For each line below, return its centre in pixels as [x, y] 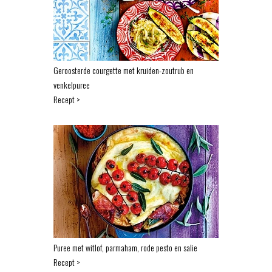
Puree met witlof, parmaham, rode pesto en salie [125, 247]
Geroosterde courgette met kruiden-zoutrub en [124, 70]
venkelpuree [72, 84]
